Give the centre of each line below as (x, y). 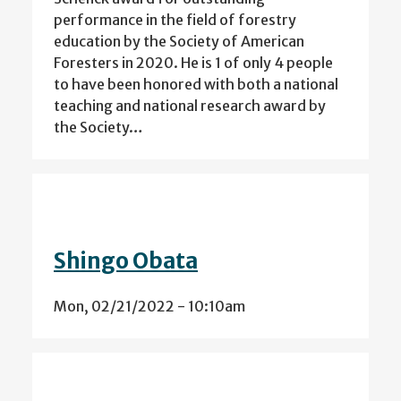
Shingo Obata (126, 261)
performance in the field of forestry (175, 20)
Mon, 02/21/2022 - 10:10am (149, 307)
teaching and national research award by (190, 106)
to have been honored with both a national (196, 85)
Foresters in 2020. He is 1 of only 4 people (193, 63)
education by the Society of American (179, 42)
